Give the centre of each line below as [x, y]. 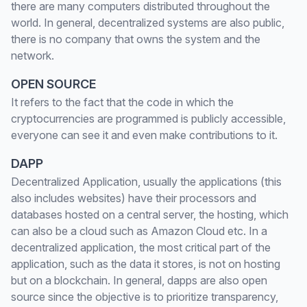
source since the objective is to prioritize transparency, [145, 297]
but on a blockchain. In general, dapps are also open [139, 280]
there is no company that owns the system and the [136, 39]
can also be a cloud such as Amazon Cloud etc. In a [139, 231]
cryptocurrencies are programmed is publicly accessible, [148, 119]
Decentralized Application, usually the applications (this [146, 182]
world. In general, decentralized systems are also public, [148, 23]
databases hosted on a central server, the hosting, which [150, 214]
